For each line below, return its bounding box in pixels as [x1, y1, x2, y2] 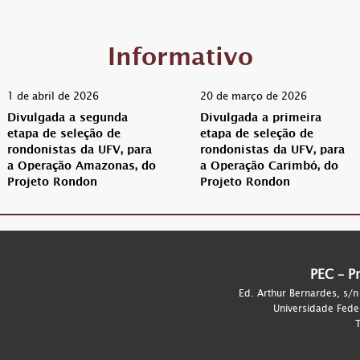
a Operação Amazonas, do [7, 157, 156, 178]
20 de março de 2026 [200, 90, 307, 102]
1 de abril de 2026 [7, 90, 99, 102]
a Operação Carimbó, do [200, 157, 338, 178]
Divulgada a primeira [200, 108, 321, 130]
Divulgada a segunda [7, 108, 128, 130]
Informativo [107, 37, 253, 84]
